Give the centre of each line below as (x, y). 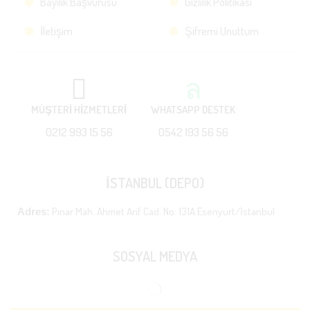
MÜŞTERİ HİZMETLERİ (79, 109)
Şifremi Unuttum (221, 31)
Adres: (34, 212)
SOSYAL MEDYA (155, 256)
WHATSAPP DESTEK (193, 109)
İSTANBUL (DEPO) (155, 183)
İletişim (56, 31)
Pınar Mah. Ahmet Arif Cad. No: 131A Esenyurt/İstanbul (162, 212)
